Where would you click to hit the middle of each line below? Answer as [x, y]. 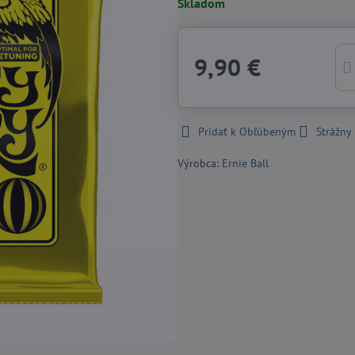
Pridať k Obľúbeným [246, 132]
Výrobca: [199, 163]
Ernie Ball [245, 163]
